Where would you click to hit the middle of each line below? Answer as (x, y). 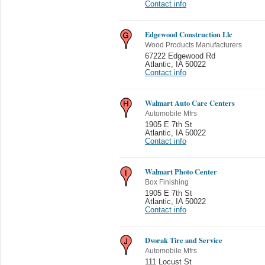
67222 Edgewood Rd (180, 56)
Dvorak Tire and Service (184, 240)
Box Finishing (167, 182)
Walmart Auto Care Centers (190, 103)
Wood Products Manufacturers (193, 45)
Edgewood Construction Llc (189, 34)
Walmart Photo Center (181, 171)
